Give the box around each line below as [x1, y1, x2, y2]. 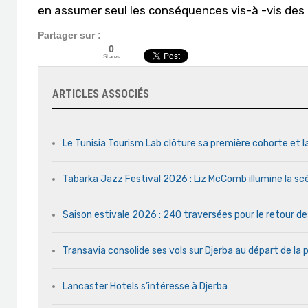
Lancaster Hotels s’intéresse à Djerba [63, 280, 228, 292]
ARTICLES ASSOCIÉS [52, 87, 149, 100]
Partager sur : [38, 30, 101, 41]
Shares [103, 53, 120, 60]
